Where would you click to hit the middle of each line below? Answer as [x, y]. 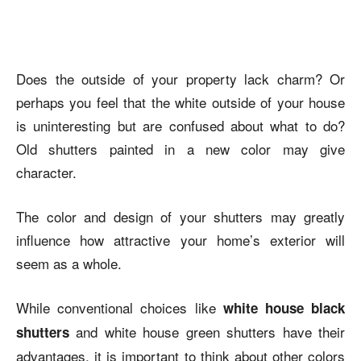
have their [314, 332]
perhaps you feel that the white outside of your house [180, 102]
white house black [284, 308]
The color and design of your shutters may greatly [180, 216]
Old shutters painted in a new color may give [180, 149]
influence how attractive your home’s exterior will [180, 240]
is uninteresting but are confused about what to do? [180, 125]
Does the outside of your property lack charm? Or [180, 79]
